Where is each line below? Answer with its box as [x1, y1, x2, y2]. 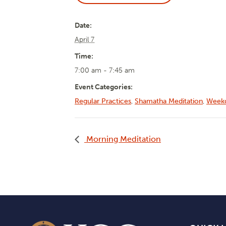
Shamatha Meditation [135, 97, 203, 105]
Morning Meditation [84, 134, 161, 144]
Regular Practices [75, 97, 131, 105]
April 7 [75, 35, 94, 44]
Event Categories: [75, 83, 133, 91]
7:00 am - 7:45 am [75, 66, 135, 75]
